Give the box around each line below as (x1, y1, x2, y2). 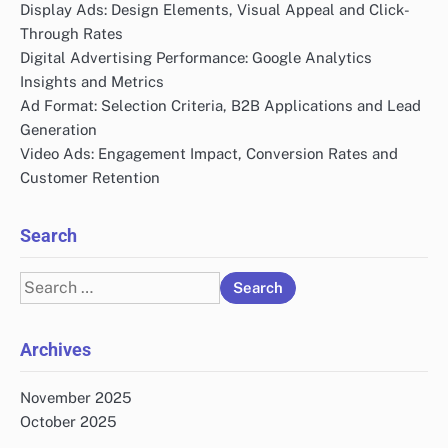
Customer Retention (20, 168, 160, 186)
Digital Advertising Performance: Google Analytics (20, 48, 372, 66)
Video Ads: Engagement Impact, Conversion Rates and (20, 144, 398, 162)
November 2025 (20, 388, 132, 406)
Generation (20, 120, 97, 138)
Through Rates (20, 24, 123, 42)
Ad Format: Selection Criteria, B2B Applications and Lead (20, 96, 421, 114)
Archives (20, 338, 91, 360)
